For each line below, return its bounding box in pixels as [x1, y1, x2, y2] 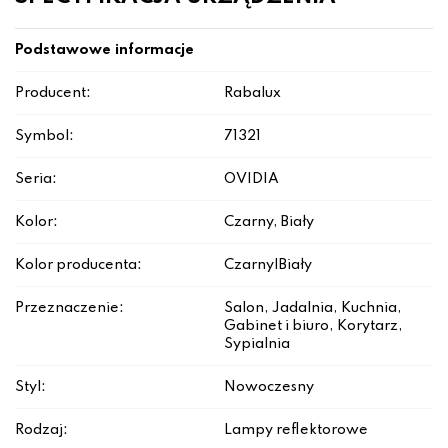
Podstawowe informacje [15, 43, 194, 58]
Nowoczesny [224, 380, 314, 395]
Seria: [15, 172, 57, 187]
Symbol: [15, 129, 74, 144]
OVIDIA [224, 172, 279, 187]
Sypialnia [224, 337, 290, 352]
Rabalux [224, 86, 281, 101]
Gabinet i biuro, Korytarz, [224, 319, 403, 334]
